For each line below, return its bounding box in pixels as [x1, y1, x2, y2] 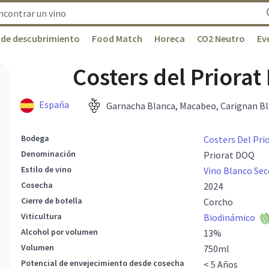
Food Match [92, 32, 142, 44]
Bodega [21, 133, 50, 144]
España [39, 98, 70, 110]
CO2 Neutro [197, 32, 245, 44]
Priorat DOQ [204, 149, 255, 162]
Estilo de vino [21, 164, 72, 175]
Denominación [21, 148, 76, 160]
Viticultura [21, 211, 62, 222]
